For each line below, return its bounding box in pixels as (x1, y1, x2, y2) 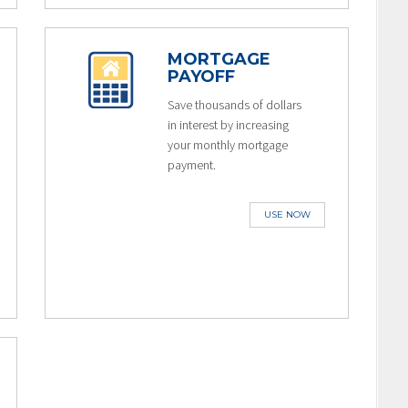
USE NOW (264, 209, 311, 220)
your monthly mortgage (167, 137, 288, 153)
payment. (167, 157, 216, 173)
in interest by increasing (167, 117, 289, 133)
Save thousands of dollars (167, 97, 301, 113)
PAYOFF (167, 66, 235, 87)
